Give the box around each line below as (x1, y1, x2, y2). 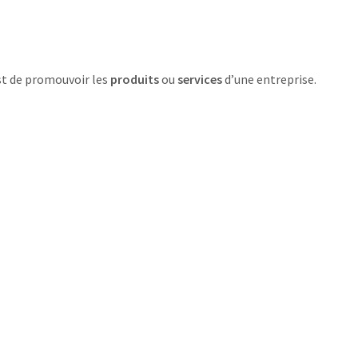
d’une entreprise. (222, 71, 316, 87)
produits (110, 71, 159, 87)
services (177, 71, 222, 87)
